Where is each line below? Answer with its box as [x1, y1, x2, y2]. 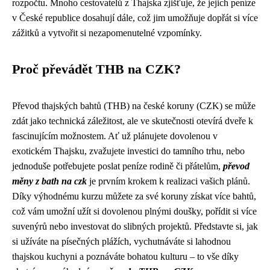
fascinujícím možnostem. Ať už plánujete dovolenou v [12, 131, 218, 141]
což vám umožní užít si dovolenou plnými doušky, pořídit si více [12, 206, 257, 216]
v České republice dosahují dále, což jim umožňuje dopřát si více [12, 13, 258, 23]
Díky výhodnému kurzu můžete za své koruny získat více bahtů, [12, 191, 256, 201]
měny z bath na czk [12, 176, 87, 186]
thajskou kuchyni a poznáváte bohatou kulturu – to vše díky [12, 251, 239, 262]
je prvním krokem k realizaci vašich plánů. [87, 176, 250, 186]
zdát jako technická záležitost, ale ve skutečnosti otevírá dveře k [12, 116, 253, 126]
